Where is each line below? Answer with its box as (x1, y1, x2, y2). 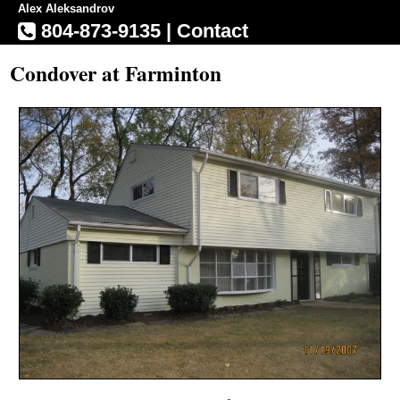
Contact (177, 20, 248, 42)
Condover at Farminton (10, 58, 222, 88)
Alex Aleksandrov (18, 2, 114, 15)
